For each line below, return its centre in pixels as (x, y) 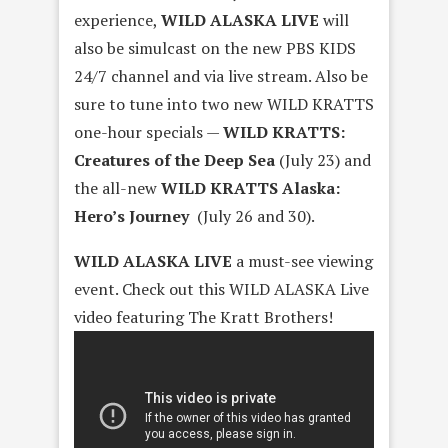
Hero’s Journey (131, 216)
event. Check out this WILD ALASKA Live (221, 289)
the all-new (117, 188)
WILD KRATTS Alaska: (250, 188)
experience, (117, 20)
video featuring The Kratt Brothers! (203, 317)
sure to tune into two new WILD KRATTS (224, 104)
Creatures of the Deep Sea (174, 160)
